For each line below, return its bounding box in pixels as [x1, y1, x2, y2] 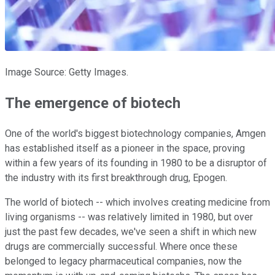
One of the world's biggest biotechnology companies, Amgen [5, 127, 266, 139]
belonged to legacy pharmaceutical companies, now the [5, 255, 242, 267]
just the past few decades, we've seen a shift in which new [5, 225, 257, 238]
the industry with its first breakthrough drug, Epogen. [5, 171, 230, 184]
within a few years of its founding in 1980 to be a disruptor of [5, 157, 267, 169]
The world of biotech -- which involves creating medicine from [5, 196, 270, 208]
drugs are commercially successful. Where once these [5, 240, 238, 252]
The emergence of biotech [5, 94, 184, 112]
